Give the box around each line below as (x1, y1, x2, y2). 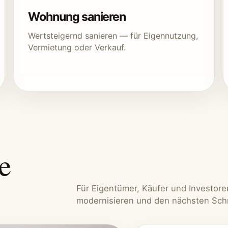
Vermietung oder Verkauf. (28, 42, 126, 52)
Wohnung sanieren (28, 10, 126, 24)
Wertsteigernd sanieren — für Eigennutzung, (28, 31, 198, 41)
